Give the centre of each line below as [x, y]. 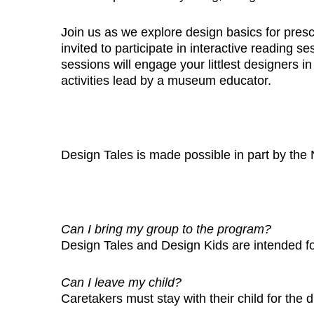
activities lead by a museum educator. [166, 80]
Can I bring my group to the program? [168, 229]
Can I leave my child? [121, 282]
